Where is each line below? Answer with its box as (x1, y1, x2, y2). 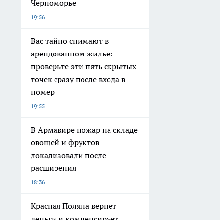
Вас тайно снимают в (31, 35, 109, 46)
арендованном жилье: (31, 48, 112, 58)
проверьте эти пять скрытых (31, 61, 136, 71)
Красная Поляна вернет (31, 200, 116, 211)
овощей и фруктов (31, 137, 99, 147)
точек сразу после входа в (31, 74, 125, 84)
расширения (31, 163, 76, 173)
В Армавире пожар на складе (31, 124, 137, 135)
